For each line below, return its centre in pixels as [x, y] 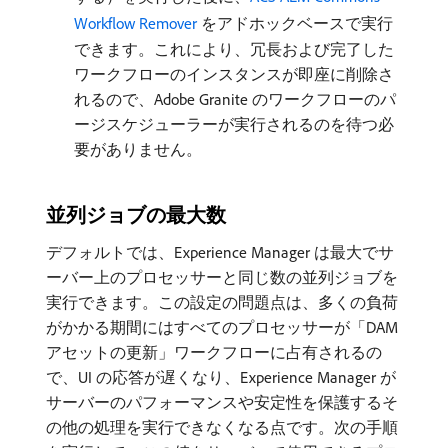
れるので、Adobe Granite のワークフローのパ [235, 99]
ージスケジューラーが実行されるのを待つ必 [234, 124]
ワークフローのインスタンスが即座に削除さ [234, 74]
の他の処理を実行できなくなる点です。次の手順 [222, 427]
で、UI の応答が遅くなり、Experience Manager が [221, 377]
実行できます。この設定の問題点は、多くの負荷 [222, 302]
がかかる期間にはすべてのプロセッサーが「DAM [222, 327]
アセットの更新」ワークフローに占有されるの [214, 352]
